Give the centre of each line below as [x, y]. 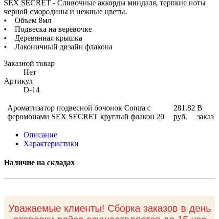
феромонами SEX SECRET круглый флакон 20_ [88, 116]
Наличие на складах [39, 163]
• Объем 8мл [28, 20]
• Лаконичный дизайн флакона [58, 46]
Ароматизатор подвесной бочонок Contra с [79, 108]
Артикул [18, 81]
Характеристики [51, 143]
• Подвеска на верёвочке [48, 29]
